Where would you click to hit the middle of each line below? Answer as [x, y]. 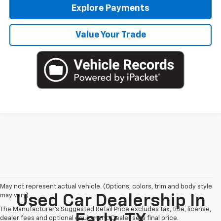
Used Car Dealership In [110, 202]
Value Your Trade [110, 35]
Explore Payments [111, 8]
